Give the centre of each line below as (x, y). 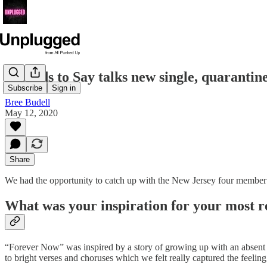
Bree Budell (27, 102)
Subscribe (25, 88)
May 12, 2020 (31, 113)
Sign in (64, 88)
